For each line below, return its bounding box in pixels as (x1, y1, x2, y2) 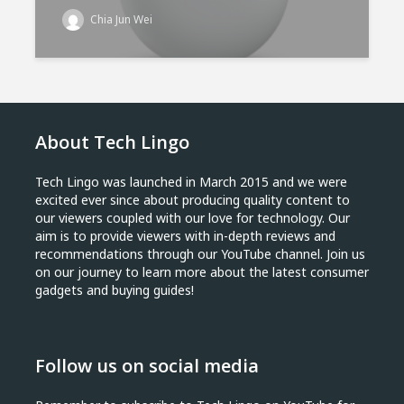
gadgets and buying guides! (35, 281, 194, 298)
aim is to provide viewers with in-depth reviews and (35, 227, 335, 244)
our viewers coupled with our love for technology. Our (35, 209, 350, 226)
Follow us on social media (35, 353, 259, 378)
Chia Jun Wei (87, 12, 152, 27)
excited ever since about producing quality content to (35, 191, 350, 208)
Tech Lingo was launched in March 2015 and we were (35, 173, 347, 190)
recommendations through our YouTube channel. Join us (35, 245, 365, 262)
